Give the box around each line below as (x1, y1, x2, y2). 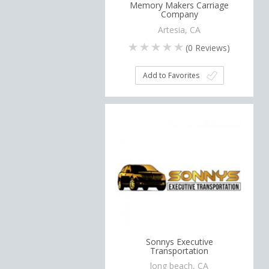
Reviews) (193, 41, 231, 53)
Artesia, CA (158, 23, 201, 35)
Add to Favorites (142, 70, 199, 80)
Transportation (150, 244, 209, 256)
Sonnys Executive (145, 235, 213, 247)
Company (160, 8, 198, 20)
